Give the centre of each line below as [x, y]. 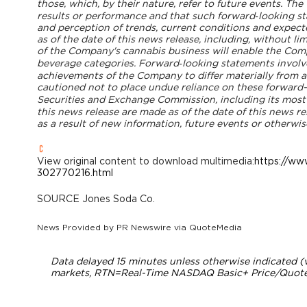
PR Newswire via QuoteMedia [179, 227]
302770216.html [75, 173]
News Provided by [76, 227]
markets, [72, 273]
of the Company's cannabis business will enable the [159, 51]
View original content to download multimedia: [145, 161]
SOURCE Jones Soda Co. [96, 199]
